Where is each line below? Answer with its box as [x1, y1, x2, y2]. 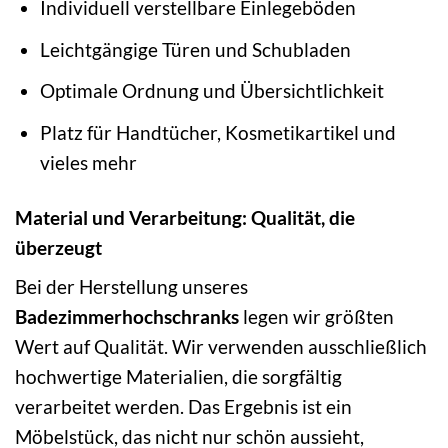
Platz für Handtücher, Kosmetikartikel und [39, 120, 396, 144]
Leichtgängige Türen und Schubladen [39, 37, 351, 61]
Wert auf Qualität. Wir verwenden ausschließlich [15, 335, 427, 359]
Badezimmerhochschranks [15, 305, 239, 329]
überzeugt [15, 235, 102, 259]
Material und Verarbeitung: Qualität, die [15, 205, 355, 229]
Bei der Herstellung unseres [15, 275, 248, 299]
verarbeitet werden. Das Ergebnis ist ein [15, 395, 352, 419]
